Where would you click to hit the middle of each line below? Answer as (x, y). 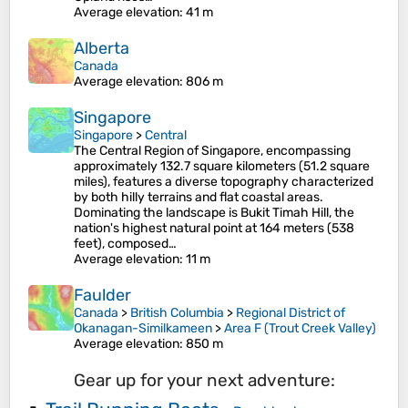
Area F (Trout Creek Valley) (300, 328)
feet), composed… (125, 244)
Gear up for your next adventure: (204, 380)
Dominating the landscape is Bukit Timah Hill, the (214, 213)
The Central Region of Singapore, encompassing (212, 151)
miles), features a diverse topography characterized (224, 182)
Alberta (102, 48)
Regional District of (291, 313)
